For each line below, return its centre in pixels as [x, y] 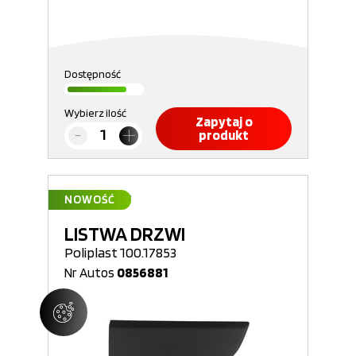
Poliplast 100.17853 [120, 252]
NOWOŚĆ [90, 199]
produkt [224, 135]
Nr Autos [91, 273]
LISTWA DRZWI [125, 234]
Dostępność [93, 74]
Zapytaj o [224, 122]
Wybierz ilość [95, 113]
